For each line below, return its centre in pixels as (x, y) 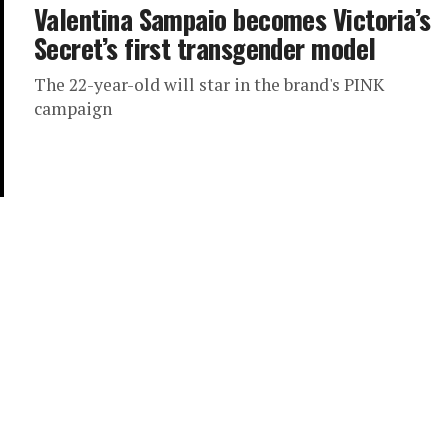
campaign (73, 108)
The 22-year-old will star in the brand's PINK (209, 84)
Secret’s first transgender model (205, 48)
